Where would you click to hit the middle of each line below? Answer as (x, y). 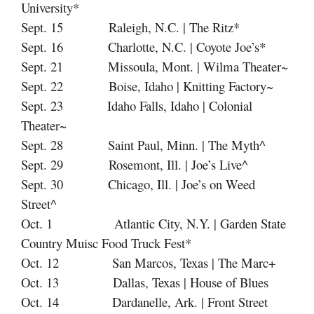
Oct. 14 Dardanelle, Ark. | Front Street (144, 302)
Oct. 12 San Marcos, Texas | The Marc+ (149, 262)
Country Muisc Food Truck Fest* (106, 243)
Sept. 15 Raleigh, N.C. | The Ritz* (130, 27)
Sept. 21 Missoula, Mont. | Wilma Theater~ (155, 66)
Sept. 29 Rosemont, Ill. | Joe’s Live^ (135, 164)
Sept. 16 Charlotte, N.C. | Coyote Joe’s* (143, 47)
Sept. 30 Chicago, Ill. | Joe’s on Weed (138, 184)
